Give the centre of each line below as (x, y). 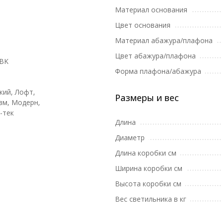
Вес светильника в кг (151, 199)
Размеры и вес (147, 98)
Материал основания (151, 10)
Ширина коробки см (149, 168)
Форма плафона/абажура (158, 71)
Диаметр (130, 138)
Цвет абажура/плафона (155, 56)
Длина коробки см (146, 153)
